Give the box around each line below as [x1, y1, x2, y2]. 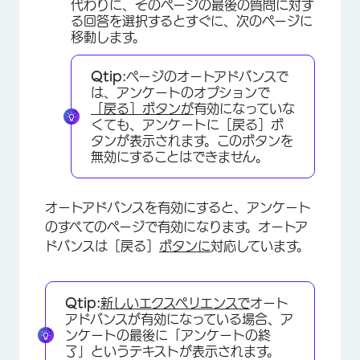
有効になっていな [194, 101, 295, 115]
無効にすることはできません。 [91, 149, 268, 163]
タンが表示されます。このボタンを [91, 133, 293, 147]
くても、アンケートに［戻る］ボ [91, 117, 284, 131]
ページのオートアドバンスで [126, 69, 288, 83]
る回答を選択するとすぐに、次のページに [71, 14, 313, 27]
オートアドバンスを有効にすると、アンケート [45, 200, 311, 214]
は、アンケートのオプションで [91, 85, 270, 99]
